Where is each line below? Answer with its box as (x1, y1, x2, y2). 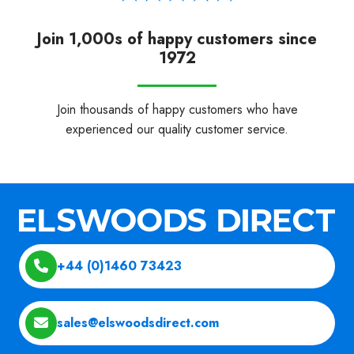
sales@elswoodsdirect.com (57, 314, 219, 333)
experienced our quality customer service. (66, 119, 288, 138)
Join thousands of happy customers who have (56, 100, 298, 119)
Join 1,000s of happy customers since (37, 27, 317, 51)
